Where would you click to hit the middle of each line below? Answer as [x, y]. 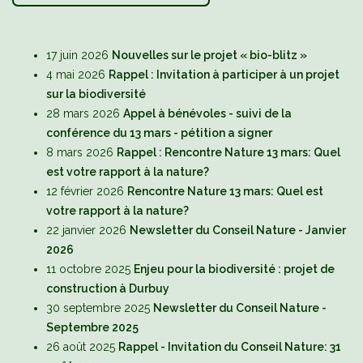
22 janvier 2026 [86, 231]
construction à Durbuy [108, 289]
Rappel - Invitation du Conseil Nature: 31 [230, 347]
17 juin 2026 [77, 56]
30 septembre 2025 [98, 308]
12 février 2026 [85, 192]
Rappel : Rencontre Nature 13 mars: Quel [228, 153]
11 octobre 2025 [88, 269]
